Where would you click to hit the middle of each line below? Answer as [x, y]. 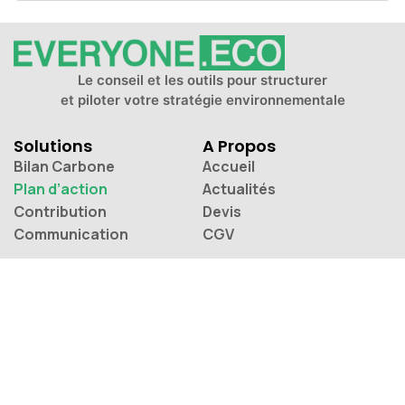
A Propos [239, 146]
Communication [71, 234]
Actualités [239, 188]
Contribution [60, 211]
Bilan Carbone [64, 166]
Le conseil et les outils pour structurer [202, 80]
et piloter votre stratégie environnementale [202, 99]
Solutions [52, 146]
